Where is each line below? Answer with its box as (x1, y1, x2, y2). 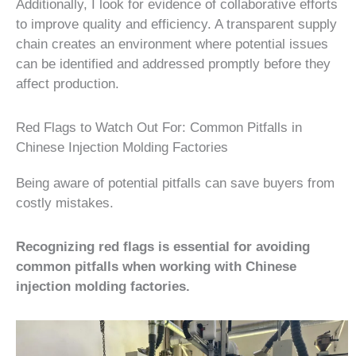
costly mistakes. (16, 195, 114, 211)
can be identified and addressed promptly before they (16, 56, 331, 72)
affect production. (16, 76, 119, 92)
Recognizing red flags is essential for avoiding (16, 238, 310, 254)
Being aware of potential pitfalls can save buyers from (16, 176, 335, 192)
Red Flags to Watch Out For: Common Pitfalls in (16, 120, 302, 136)
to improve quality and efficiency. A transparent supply (16, 17, 337, 33)
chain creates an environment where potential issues (16, 37, 328, 52)
